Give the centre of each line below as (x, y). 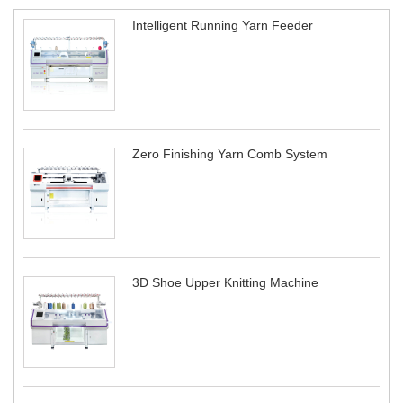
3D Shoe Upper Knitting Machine (225, 282)
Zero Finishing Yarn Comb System (230, 153)
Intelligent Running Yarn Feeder (223, 25)
